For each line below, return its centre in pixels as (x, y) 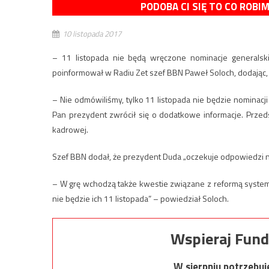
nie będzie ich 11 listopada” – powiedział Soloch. (141, 198)
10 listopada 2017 (92, 34)
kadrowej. (70, 129)
